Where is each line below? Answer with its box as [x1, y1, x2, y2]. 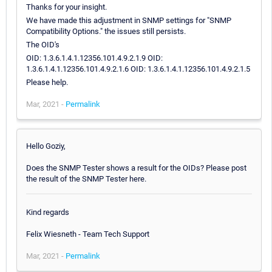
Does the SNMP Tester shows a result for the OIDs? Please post [26, 163, 246, 172]
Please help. [26, 77, 68, 87]
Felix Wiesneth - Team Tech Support [26, 229, 149, 239]
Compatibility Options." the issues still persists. [26, 26, 186, 36]
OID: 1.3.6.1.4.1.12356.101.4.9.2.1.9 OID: [26, 53, 163, 63]
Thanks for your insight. [26, 2, 107, 12]
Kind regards [26, 208, 69, 217]
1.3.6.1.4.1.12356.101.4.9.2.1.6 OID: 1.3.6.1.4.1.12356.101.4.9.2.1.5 [26, 64, 250, 73]
